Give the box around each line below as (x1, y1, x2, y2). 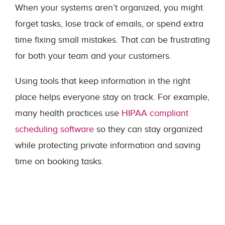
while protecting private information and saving (15, 140, 200, 151)
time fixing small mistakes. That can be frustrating (15, 35, 210, 45)
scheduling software (15, 124, 94, 135)
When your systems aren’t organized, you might (15, 3, 203, 13)
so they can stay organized (94, 124, 202, 135)
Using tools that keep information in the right (15, 76, 190, 86)
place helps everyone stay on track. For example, (15, 92, 209, 102)
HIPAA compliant (122, 108, 188, 119)
